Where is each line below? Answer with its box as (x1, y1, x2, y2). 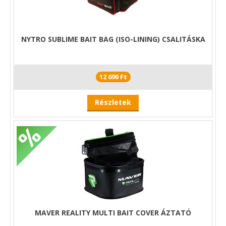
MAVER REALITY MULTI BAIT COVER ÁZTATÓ (35, 207, 191, 217)
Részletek (95, 97, 131, 107)
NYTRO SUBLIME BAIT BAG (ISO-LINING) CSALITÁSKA (21, 34, 205, 44)
